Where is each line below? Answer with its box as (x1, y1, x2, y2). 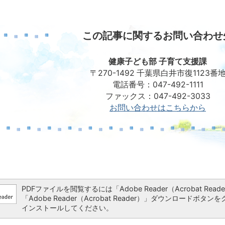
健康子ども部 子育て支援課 (108, 57, 207, 67)
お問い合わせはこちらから (109, 103, 206, 113)
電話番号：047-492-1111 (112, 80, 203, 90)
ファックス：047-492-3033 (105, 91, 210, 101)
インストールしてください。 (22, 203, 113, 212)
